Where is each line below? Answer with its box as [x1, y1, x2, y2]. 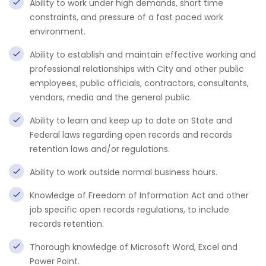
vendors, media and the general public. [30, 91, 192, 103]
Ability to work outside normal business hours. [30, 166, 217, 178]
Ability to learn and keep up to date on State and [30, 115, 232, 126]
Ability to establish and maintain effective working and [30, 49, 256, 61]
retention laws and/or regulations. [30, 143, 170, 155]
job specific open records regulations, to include [30, 204, 229, 216]
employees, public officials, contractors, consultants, [30, 77, 249, 89]
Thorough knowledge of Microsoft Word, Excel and [30, 241, 237, 253]
